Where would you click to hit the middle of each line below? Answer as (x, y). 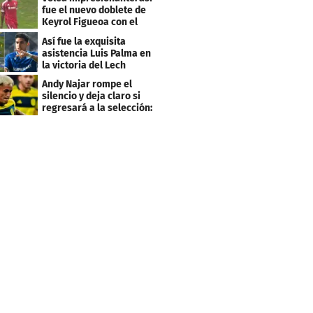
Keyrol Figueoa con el (90, 22)
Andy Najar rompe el (87, 85)
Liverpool (63, 34)
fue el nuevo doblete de (94, 10)
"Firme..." (62, 120)
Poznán (58, 77)
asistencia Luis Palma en (97, 53)
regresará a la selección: (97, 108)
